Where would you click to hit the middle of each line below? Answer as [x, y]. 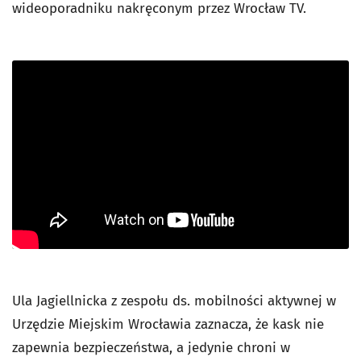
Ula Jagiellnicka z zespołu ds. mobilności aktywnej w [174, 301]
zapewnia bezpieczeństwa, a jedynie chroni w [151, 348]
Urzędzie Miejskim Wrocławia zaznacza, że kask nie [168, 325]
